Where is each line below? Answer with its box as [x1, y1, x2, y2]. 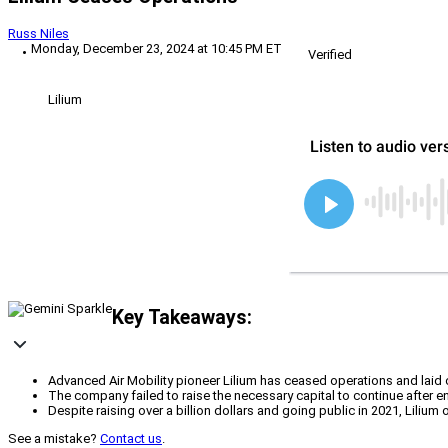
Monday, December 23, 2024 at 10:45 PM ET [31, 41, 282, 57]
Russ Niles [8, 26, 69, 42]
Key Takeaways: [112, 305, 252, 329]
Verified [308, 47, 352, 63]
